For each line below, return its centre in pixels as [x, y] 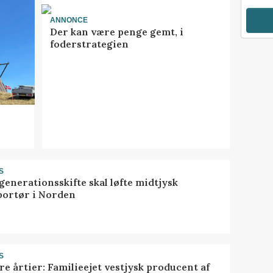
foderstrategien [89, 44]
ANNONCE [69, 20]
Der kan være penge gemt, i [116, 31]
